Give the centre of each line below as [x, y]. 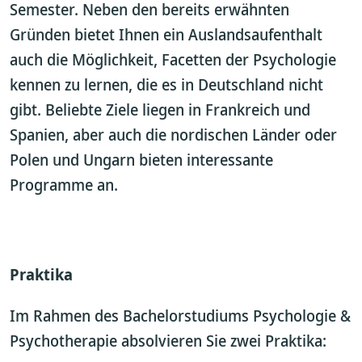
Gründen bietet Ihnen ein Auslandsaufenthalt [166, 34]
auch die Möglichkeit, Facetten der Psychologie [173, 59]
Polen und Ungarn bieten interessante [141, 160]
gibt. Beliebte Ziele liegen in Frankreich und [160, 109]
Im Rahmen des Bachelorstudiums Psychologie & [180, 316]
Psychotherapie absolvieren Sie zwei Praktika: [168, 341]
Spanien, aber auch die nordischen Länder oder [173, 135]
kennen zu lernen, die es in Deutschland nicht [166, 84]
